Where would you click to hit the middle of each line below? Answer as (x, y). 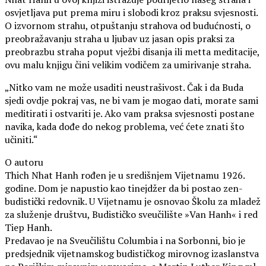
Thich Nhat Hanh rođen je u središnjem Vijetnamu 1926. (125, 175)
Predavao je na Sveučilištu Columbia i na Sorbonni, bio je (125, 240)
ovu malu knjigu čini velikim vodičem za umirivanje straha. (128, 64)
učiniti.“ (21, 139)
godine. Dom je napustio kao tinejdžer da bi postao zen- (124, 188)
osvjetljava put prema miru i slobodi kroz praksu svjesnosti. (131, 12)
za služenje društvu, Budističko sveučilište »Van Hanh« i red (131, 214)
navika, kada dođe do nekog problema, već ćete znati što (124, 126)
